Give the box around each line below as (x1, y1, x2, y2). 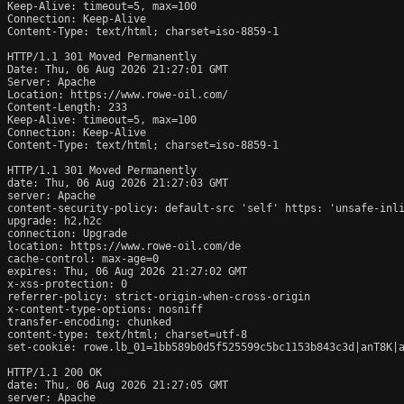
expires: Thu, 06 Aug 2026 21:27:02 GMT (7, 264, 247, 278)
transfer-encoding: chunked (7, 315, 171, 328)
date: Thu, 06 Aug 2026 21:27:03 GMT (7, 176, 228, 189)
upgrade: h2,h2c (7, 214, 102, 227)
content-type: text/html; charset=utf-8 (7, 327, 247, 341)
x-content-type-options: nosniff (7, 302, 203, 316)
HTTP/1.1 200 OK (7, 365, 102, 379)
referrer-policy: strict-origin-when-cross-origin (7, 289, 310, 303)
